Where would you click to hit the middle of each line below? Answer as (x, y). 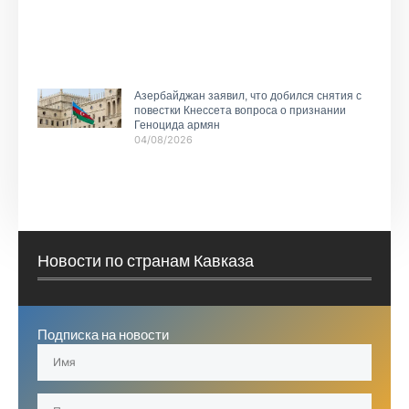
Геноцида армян (177, 126)
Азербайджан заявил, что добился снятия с (247, 96)
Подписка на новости (103, 334)
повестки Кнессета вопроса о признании (240, 111)
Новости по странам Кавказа (146, 260)
